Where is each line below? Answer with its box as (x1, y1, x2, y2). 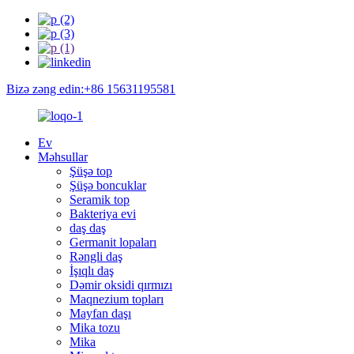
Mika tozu (70, 321, 120, 334)
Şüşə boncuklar (70, 179, 146, 192)
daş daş (70, 221, 106, 235)
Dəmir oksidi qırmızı (70, 278, 172, 292)
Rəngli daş (70, 250, 122, 263)
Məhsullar (38, 150, 88, 164)
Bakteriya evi (70, 207, 136, 220)
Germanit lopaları (70, 235, 156, 249)
